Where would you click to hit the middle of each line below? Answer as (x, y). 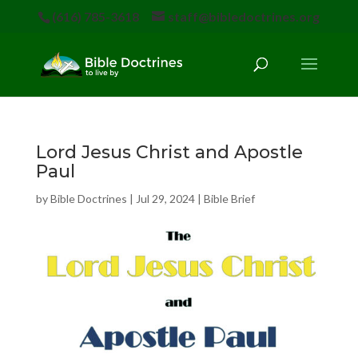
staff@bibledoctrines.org (244, 16)
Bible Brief (229, 199)
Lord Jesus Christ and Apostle (169, 152)
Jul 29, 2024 (165, 199)
